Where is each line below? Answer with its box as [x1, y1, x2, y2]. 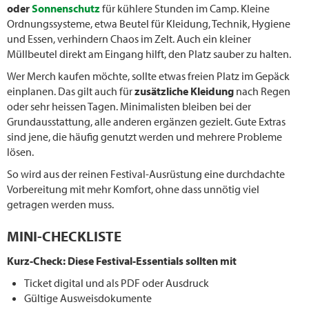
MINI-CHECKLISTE [7, 226, 121, 245]
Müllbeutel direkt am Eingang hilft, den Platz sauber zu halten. [7, 46, 291, 61]
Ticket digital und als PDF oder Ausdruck [24, 275, 209, 290]
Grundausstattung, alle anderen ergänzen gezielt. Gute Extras [7, 114, 286, 128]
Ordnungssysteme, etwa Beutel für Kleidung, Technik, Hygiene [7, 16, 290, 30]
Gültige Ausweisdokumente [24, 290, 152, 305]
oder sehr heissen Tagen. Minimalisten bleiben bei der [7, 99, 251, 113]
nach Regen [234, 83, 290, 98]
